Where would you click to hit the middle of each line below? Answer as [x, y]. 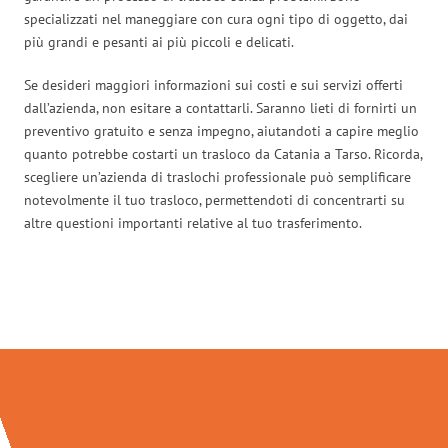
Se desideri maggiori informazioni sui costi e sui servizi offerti [213, 84]
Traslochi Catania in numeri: [224, 306]
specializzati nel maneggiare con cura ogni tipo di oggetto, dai [216, 18]
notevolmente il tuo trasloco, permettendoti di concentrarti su [214, 199]
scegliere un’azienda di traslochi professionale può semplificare [217, 176]
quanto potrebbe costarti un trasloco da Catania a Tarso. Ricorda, [223, 153]
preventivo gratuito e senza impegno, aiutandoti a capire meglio [221, 130]
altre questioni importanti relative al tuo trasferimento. [193, 222]
